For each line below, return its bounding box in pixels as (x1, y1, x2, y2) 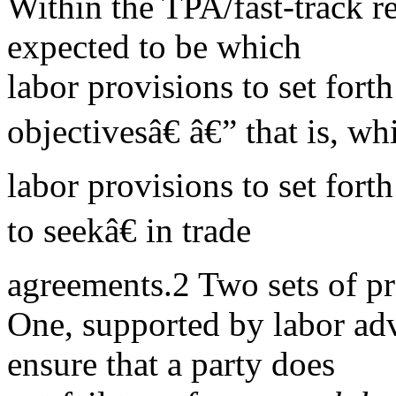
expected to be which (7, 27, 301, 65)
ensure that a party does (7, 345, 335, 383)
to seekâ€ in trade (7, 211, 251, 249)
